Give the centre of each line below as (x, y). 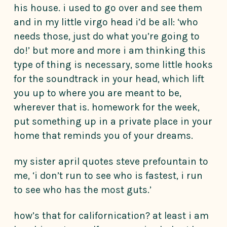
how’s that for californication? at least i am (111, 215)
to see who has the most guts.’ (83, 190)
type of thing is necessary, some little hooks (113, 64)
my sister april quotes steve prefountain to (111, 161)
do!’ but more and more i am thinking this (110, 50)
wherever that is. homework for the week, (107, 107)
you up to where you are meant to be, (98, 93)
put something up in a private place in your (113, 121)
